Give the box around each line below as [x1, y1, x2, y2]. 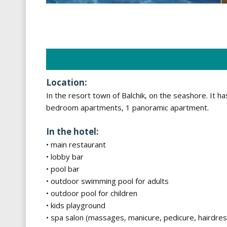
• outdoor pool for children [46, 188, 137, 198]
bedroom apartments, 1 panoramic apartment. [46, 102, 209, 112]
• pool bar [46, 164, 80, 174]
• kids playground [46, 200, 105, 210]
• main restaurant [46, 139, 106, 149]
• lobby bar [46, 152, 84, 162]
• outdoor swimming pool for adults [46, 176, 169, 186]
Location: [46, 77, 87, 88]
